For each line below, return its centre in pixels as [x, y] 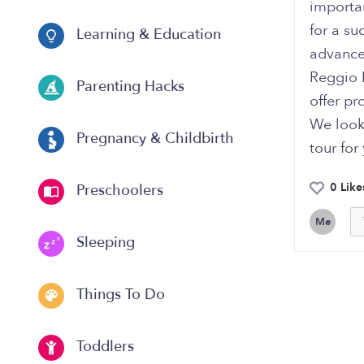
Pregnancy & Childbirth [153, 139]
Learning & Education [147, 35]
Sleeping [104, 243]
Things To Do [119, 295]
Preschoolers [118, 191]
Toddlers [103, 347]
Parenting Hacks [128, 87]
